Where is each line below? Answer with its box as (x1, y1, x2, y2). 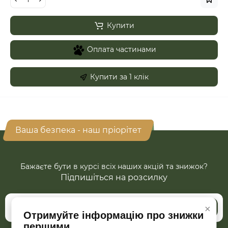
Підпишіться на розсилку (61, 173, 167, 182)
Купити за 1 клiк (90, 72, 149, 81)
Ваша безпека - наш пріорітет (15, 125, 141, 135)
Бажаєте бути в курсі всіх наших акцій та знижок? (20, 162, 208, 171)
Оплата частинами (87, 44, 156, 54)
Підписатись (158, 203, 205, 212)
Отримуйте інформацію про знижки (23, 209, 204, 221)
